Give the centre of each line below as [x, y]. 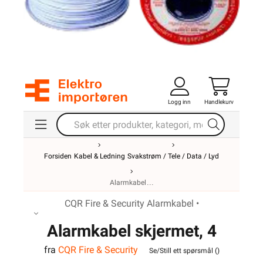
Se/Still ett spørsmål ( [183, 250]
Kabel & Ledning [100, 156]
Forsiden [58, 156]
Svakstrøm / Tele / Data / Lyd [173, 156]
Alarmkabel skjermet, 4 [131, 231]
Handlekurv [219, 102]
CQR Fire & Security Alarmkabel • [131, 203]
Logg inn [179, 102]
